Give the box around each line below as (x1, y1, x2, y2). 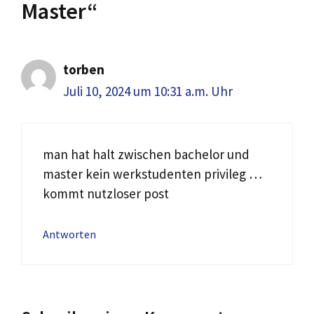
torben (63, 60, 104, 78)
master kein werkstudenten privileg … (43, 165, 262, 183)
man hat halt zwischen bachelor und (43, 146, 250, 163)
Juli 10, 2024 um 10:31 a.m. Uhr (63, 82, 233, 100)
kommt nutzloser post (43, 185, 169, 203)
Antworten (43, 226, 96, 241)
